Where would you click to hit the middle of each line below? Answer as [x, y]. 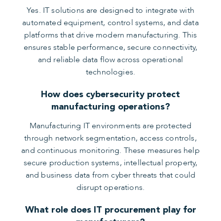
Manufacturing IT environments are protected [110, 126]
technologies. [110, 72]
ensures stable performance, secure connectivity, [110, 48]
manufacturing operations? [110, 107]
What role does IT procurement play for [110, 210]
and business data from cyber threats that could [110, 175]
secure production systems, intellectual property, [110, 163]
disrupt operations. [110, 188]
